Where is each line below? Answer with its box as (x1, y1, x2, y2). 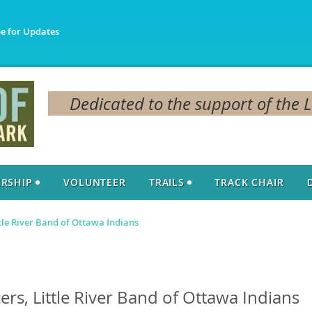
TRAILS (148, 175, 185, 189)
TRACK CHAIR (214, 175, 284, 189)
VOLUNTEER (63, 175, 127, 189)
